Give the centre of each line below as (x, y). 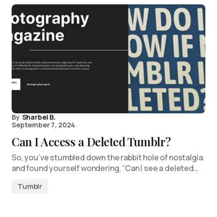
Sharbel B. (39, 117)
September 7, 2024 (44, 125)
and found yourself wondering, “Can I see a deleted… (105, 168)
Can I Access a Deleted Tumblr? (91, 141)
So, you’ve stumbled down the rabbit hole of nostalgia (107, 157)
